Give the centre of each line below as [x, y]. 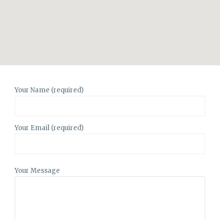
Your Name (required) [49, 90]
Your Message [37, 171]
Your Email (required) [49, 128]
